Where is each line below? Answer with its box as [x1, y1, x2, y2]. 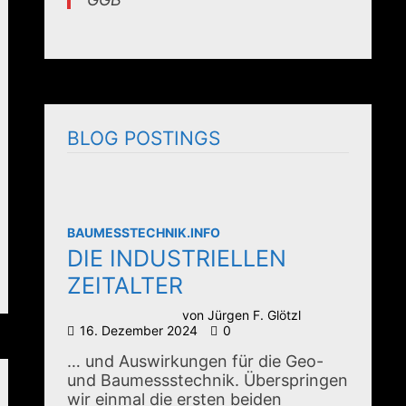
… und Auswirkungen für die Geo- [67, 352, 324, 372]
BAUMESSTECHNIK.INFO [67, 225, 221, 240]
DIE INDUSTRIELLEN [67, 245, 287, 272]
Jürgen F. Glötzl [208, 307, 302, 323]
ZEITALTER [67, 272, 184, 299]
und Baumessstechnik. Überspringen [67, 371, 349, 391]
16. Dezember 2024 [80, 323, 198, 339]
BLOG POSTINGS [67, 127, 221, 150]
